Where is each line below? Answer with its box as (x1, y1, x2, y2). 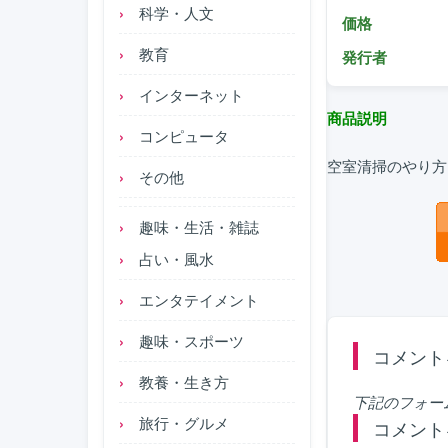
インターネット (139, 84, 244, 105)
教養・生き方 (139, 371, 229, 392)
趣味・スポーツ (139, 330, 244, 351)
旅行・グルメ (139, 412, 229, 433)
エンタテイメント (139, 289, 259, 310)
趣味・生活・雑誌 (139, 216, 259, 237)
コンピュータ (139, 125, 229, 146)
